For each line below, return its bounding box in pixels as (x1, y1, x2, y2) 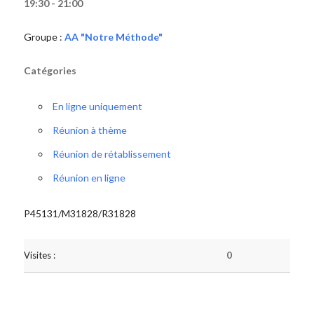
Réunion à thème (52, 124, 127, 136)
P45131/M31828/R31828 (23, 207, 136, 219)
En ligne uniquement (52, 100, 142, 112)
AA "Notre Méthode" (64, 31, 163, 43)
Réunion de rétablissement (52, 148, 171, 160)
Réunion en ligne (52, 172, 125, 184)
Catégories (23, 64, 76, 76)
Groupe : (23, 31, 64, 43)
